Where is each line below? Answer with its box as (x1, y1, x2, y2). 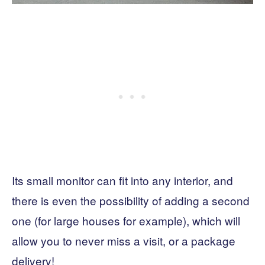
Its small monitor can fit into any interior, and (12, 172, 233, 189)
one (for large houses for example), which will (12, 212, 240, 229)
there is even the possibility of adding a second (12, 192, 250, 209)
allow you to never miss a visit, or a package (12, 232, 235, 249)
